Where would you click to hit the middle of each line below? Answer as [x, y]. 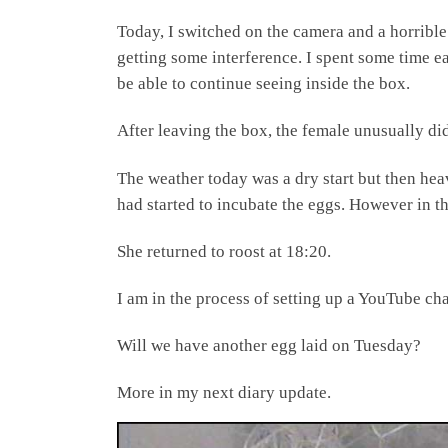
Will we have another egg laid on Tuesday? [269, 345]
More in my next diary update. [224, 392]
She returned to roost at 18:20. [224, 251]
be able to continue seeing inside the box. [263, 84]
